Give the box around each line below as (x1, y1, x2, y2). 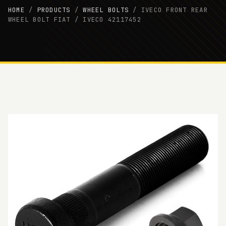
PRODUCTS (37, 6, 71, 14)
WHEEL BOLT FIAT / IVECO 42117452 (8, 15, 141, 24)
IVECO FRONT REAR (141, 6, 208, 14)
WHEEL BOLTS (83, 6, 129, 14)
